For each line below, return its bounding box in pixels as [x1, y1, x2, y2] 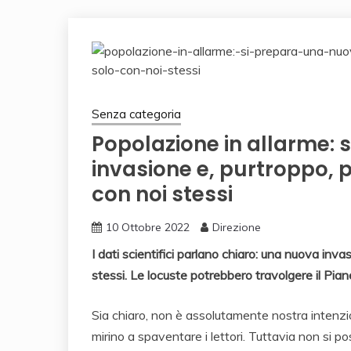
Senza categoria [92, 107, 181, 121]
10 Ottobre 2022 [106, 220, 190, 234]
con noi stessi [92, 180, 233, 208]
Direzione [212, 220, 261, 234]
